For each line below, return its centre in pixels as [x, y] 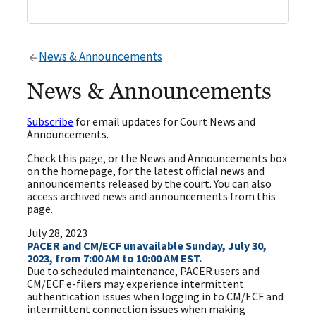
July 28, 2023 [57, 233]
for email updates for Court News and [165, 122]
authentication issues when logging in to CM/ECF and [156, 297]
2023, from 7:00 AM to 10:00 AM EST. [115, 259]
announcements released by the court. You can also [150, 184]
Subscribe [50, 122]
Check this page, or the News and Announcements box [157, 158]
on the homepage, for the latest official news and [146, 171]
